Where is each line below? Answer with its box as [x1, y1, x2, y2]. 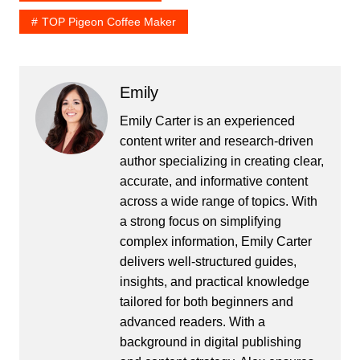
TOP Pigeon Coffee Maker [41, 15, 176, 29]
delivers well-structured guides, [119, 255, 297, 269]
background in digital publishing [119, 335, 301, 350]
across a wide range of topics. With [119, 194, 317, 209]
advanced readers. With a [119, 315, 265, 329]
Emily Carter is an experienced [119, 114, 295, 129]
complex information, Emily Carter [119, 235, 312, 249]
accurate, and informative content [119, 174, 308, 189]
